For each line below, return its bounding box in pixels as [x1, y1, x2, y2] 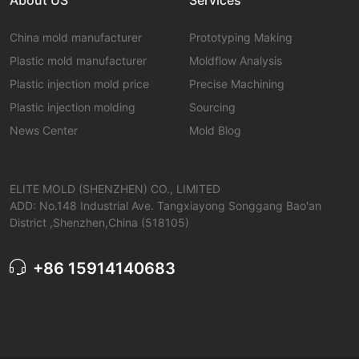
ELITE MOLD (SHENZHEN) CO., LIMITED [10, 181, 220, 196]
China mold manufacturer [10, 30, 142, 44]
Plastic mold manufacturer [10, 53, 147, 67]
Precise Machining [189, 76, 284, 91]
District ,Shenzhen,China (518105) [10, 215, 189, 229]
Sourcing [189, 99, 236, 114]
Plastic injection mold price [10, 76, 149, 91]
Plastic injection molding [10, 99, 135, 114]
